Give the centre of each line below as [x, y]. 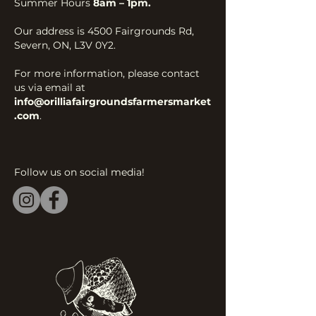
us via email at [50, 87]
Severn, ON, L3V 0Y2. [65, 45]
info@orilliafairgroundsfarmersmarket [113, 102]
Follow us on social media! [79, 172]
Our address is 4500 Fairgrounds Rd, [104, 31]
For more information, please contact [107, 73]
